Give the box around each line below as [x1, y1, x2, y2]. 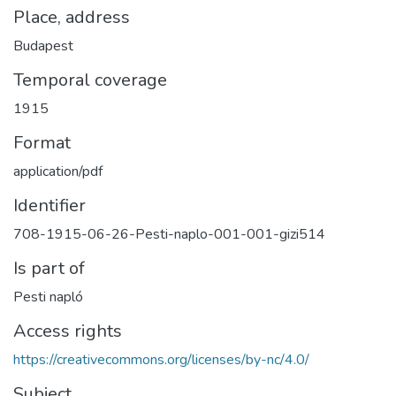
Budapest [13, 36, 73, 57]
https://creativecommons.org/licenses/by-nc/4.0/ [13, 350, 309, 370]
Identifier [13, 194, 86, 218]
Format [13, 131, 71, 156]
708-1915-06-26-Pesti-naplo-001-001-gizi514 [13, 225, 325, 245]
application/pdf [13, 162, 103, 182]
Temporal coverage [13, 68, 167, 93]
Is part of [13, 256, 85, 281]
